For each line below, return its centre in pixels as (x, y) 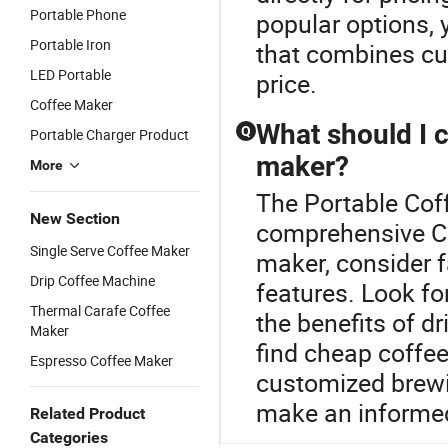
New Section (75, 218)
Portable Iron (70, 44)
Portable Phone (78, 14)
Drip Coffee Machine (92, 280)
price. (286, 83)
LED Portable (70, 74)
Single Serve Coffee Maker (110, 250)
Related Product (87, 413)
